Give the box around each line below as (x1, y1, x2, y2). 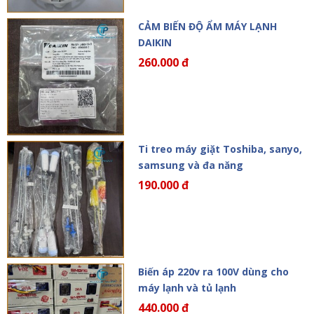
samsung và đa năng (137, 158, 243, 172)
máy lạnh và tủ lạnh (137, 280, 236, 294)
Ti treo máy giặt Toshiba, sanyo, (137, 142, 302, 156)
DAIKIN (137, 36, 172, 50)
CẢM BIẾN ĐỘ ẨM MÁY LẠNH (137, 20, 277, 34)
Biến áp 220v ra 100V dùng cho (137, 264, 289, 278)
